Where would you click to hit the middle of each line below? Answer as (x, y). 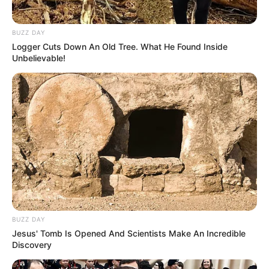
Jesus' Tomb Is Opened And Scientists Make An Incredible (129, 233)
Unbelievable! (39, 58)
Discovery (32, 244)
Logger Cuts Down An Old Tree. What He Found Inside (120, 47)
